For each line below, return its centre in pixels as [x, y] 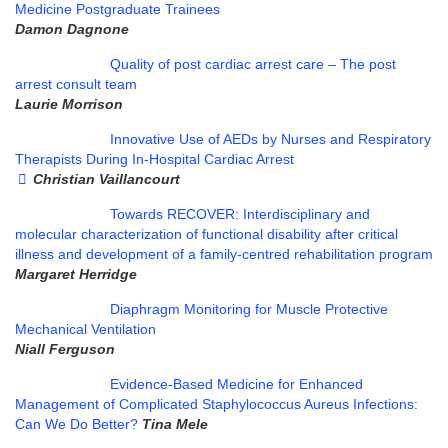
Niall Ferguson [65, 348]
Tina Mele [175, 423]
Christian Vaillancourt [107, 178]
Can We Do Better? [78, 423]
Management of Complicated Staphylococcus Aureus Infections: [216, 403]
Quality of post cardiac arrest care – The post [253, 63]
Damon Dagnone [72, 28]
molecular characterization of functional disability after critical [206, 233]
